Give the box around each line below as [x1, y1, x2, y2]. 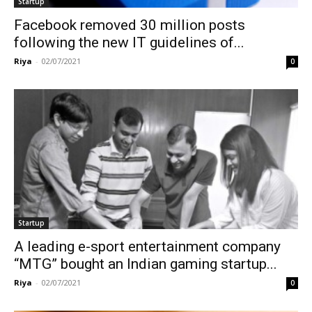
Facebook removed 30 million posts [14, 16, 245, 33]
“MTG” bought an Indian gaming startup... [14, 256, 277, 273]
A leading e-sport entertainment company [14, 238, 281, 256]
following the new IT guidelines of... [14, 33, 244, 51]
